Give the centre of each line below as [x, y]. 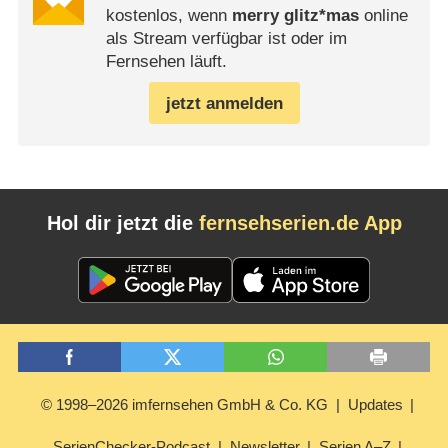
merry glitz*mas [295, 16]
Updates [375, 405]
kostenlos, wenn [168, 16]
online [383, 16]
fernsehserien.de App [300, 222]
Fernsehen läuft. [166, 62]
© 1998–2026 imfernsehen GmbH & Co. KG [185, 405]
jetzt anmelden [224, 103]
